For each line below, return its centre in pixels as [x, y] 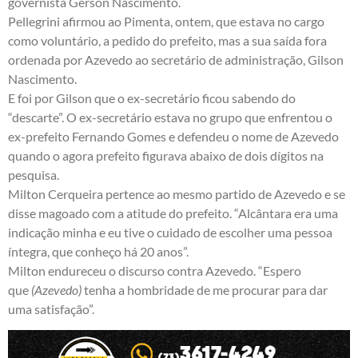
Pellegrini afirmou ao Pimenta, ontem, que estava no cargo [166, 22]
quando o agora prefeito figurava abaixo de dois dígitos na [166, 156]
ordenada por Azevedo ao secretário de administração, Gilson [176, 60]
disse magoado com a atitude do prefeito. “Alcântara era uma [173, 213]
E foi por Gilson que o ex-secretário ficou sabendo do [152, 98]
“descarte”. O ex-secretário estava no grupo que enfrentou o [170, 117]
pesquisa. [34, 175]
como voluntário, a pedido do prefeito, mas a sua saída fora [167, 41]
